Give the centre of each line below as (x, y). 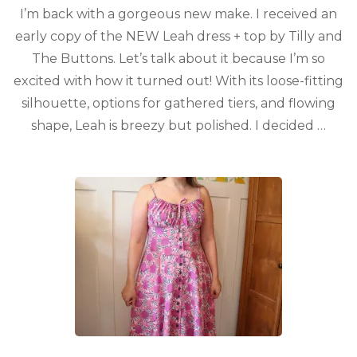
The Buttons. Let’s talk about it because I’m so (178, 59)
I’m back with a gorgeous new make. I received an (178, 14)
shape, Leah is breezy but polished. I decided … (178, 126)
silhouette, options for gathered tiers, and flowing (178, 103)
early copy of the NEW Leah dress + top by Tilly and (178, 36)
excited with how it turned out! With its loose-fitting (178, 81)
